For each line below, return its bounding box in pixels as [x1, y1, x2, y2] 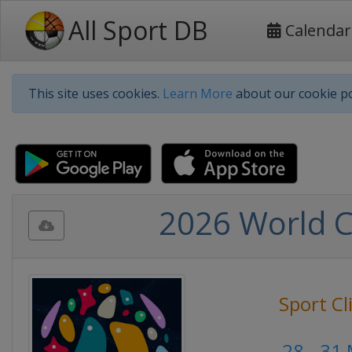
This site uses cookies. [28, 85, 163, 102]
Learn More [163, 85, 233, 102]
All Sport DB [68, 13, 207, 47]
